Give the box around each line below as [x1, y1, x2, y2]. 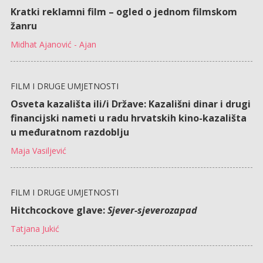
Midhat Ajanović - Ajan [10, 38, 96, 50]
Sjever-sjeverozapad [107, 203, 197, 217]
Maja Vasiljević [10, 144, 66, 156]
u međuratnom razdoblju [10, 125, 129, 139]
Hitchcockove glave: [10, 203, 107, 217]
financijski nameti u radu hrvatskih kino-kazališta [10, 111, 247, 124]
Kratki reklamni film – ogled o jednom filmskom [10, 5, 237, 18]
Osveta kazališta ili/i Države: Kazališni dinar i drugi [10, 97, 251, 110]
